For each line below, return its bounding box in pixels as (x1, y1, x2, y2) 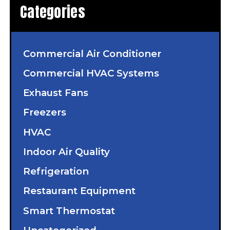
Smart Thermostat (23, 204, 115, 217)
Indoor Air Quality (23, 145, 110, 158)
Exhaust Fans (23, 87, 88, 99)
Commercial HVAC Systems (23, 67, 159, 79)
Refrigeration (23, 165, 89, 178)
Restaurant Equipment (23, 185, 136, 197)
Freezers (23, 106, 66, 119)
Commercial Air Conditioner (23, 47, 161, 60)
